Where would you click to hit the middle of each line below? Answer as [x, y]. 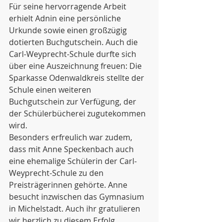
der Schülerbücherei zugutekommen [78, 113]
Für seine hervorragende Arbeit [69, 6]
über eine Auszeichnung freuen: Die [76, 66]
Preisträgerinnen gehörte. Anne [69, 185]
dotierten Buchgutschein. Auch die [74, 42]
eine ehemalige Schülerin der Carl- [73, 161]
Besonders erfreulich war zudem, [72, 137]
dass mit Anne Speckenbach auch [72, 149]
